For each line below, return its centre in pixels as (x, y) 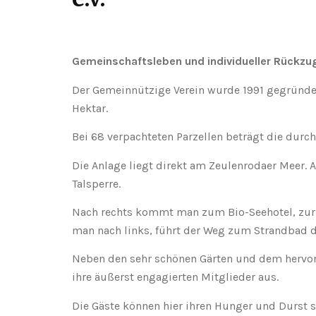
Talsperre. (96, 183)
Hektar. (90, 108)
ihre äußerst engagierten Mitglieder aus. (175, 277)
